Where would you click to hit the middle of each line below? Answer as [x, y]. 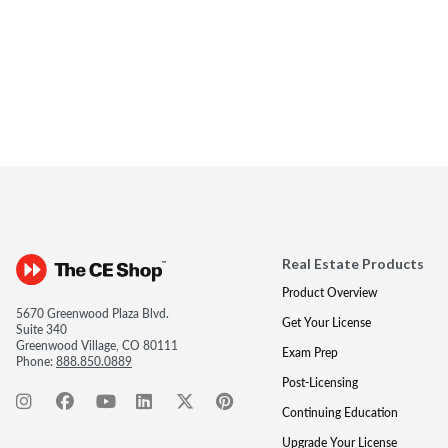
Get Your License [326, 322]
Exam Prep [309, 352]
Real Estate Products [352, 263]
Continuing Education [339, 412]
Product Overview [329, 292]
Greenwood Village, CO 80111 [97, 345]
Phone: [36, 361]
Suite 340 [41, 329]
